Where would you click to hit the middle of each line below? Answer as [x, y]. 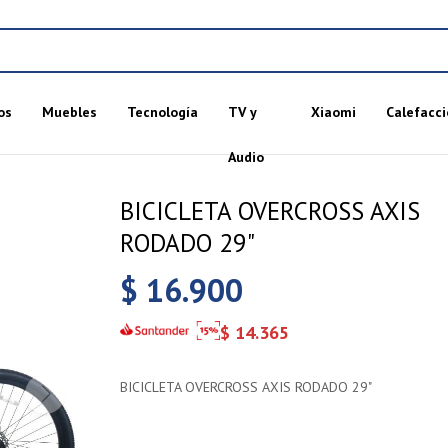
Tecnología [162, 112]
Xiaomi [333, 112]
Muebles [69, 112]
